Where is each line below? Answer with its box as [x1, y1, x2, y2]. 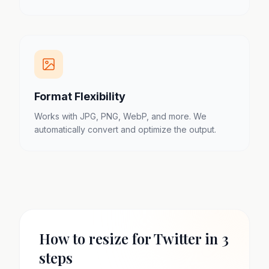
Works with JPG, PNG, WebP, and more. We [34, 111, 207, 121]
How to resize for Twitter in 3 [39, 229, 229, 248]
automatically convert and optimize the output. [34, 124, 216, 134]
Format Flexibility [34, 90, 125, 103]
